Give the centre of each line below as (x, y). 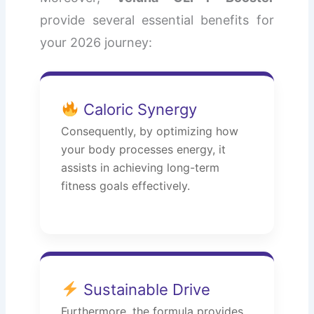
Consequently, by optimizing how (150, 131)
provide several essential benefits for (157, 20)
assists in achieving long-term (141, 168)
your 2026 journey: (96, 43)
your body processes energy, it (144, 150)
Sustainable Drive (144, 289)
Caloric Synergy (138, 110)
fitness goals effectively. (126, 186)
